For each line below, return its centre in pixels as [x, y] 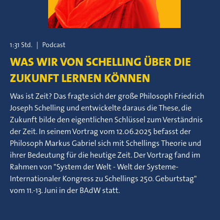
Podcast [54, 45]
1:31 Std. [21, 45]
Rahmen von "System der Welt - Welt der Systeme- [94, 167]
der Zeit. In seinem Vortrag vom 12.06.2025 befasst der [100, 131]
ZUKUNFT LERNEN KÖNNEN [80, 78]
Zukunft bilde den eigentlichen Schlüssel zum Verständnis [106, 120]
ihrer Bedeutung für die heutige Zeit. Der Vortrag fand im [105, 155]
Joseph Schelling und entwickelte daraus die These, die [101, 108]
